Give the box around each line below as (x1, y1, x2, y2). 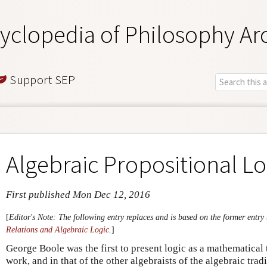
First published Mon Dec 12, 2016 (6, 189, 150, 201)
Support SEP (7, 71, 76, 88)
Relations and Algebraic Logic (6, 225, 109, 234)
